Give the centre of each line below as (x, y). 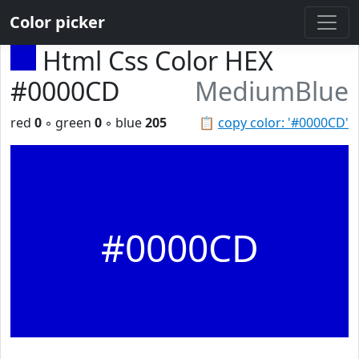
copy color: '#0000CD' (283, 123)
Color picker (57, 22)
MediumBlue (272, 91)
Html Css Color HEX (158, 61)
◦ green (68, 123)
